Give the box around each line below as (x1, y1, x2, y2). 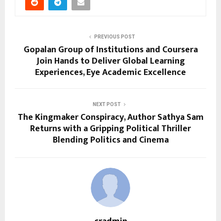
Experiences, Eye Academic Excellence (35, 65, 186, 80)
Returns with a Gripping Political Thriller (30, 121, 191, 136)
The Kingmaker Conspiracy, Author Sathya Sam (17, 110, 204, 125)
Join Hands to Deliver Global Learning (36, 53, 185, 69)
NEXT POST (92, 101, 121, 107)
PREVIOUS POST (94, 34, 135, 39)
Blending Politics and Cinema (52, 132, 169, 147)
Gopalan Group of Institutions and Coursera (23, 42, 198, 57)
